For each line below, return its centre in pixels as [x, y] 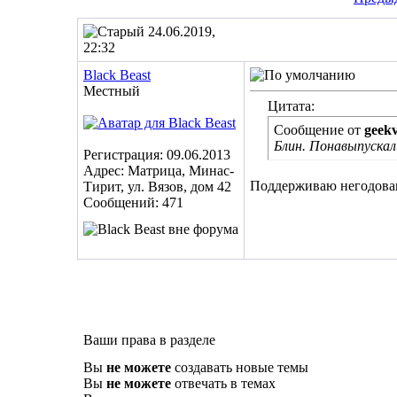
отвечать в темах [223, 383]
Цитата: [291, 106]
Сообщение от [319, 130]
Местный [112, 91]
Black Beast [117, 75]
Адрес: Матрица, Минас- [159, 171]
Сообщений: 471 [133, 202]
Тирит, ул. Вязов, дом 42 [157, 187]
